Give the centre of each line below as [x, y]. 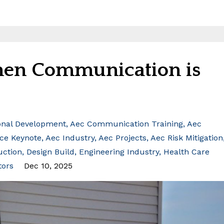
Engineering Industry [119, 151]
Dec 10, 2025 [48, 165]
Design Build [50, 151]
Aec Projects [122, 137]
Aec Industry [70, 137]
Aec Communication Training [126, 123]
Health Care [186, 151]
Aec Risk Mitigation [187, 137]
